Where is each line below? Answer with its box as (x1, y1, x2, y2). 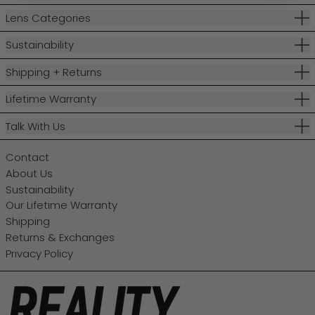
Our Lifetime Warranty (5, 198, 117, 213)
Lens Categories (5, 10, 91, 25)
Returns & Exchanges (5, 229, 115, 245)
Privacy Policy (5, 245, 73, 261)
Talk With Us (5, 118, 65, 134)
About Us (5, 165, 53, 181)
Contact (5, 150, 49, 165)
